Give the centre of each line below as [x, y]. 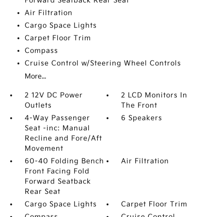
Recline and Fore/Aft [63, 138]
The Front [139, 105]
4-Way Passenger [57, 118]
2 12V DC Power [54, 95]
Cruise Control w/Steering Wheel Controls [103, 63]
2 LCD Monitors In [155, 95]
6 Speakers [142, 118]
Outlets [38, 105]
